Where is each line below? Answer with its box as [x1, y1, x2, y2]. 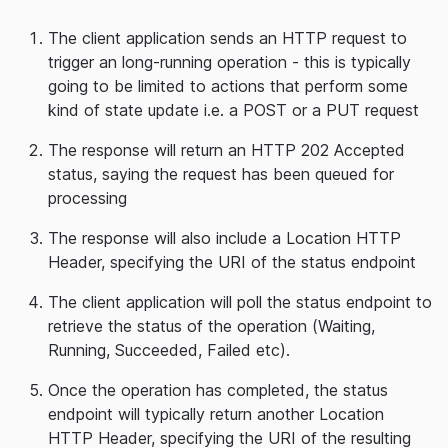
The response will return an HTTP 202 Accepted [48, 140, 405, 161]
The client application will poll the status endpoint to [48, 292, 432, 313]
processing [48, 188, 127, 209]
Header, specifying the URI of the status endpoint [48, 252, 416, 273]
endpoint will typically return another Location [48, 404, 384, 425]
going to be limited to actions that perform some [48, 76, 408, 97]
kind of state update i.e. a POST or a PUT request [48, 100, 419, 121]
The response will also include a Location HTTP [48, 228, 401, 249]
